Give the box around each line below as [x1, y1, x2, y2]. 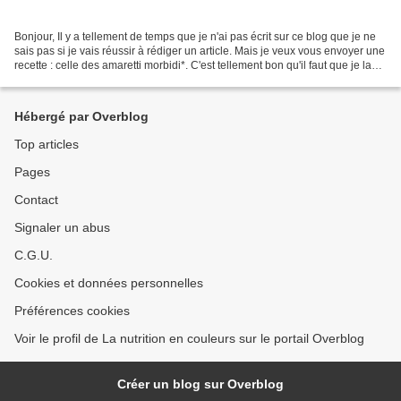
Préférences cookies [14, 303, 130, 319]
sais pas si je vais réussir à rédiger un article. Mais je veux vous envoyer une [14, 45, 385, 58]
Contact [14, 192, 58, 208]
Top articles [14, 137, 79, 152]
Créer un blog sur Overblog [117, 377, 284, 392]
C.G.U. [14, 248, 53, 263]
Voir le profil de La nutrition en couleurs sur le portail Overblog [14, 331, 364, 346]
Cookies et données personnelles [14, 276, 203, 291]
